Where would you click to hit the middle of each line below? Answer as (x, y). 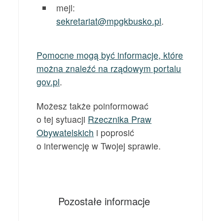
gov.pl (48, 82)
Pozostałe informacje (104, 201)
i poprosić (114, 133)
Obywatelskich (65, 133)
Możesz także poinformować (93, 106)
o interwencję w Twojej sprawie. (99, 146)
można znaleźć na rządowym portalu (109, 69)
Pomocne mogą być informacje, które (110, 55)
